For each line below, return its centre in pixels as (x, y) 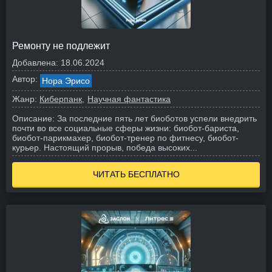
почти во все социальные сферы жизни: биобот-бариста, (126, 128)
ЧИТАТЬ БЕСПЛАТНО (136, 174)
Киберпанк (61, 99)
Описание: (33, 118)
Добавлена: (35, 63)
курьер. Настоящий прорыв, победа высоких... (105, 148)
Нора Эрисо (66, 81)
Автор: (25, 79)
